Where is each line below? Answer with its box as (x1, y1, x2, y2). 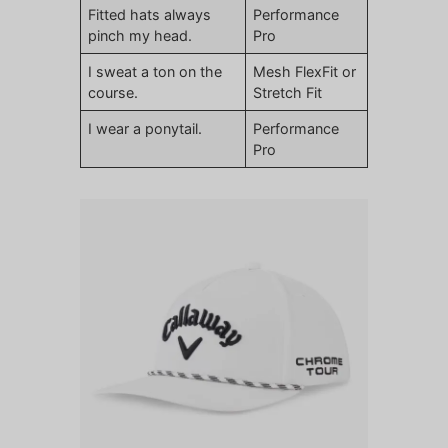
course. (88, 84, 139, 102)
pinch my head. (88, 27, 193, 45)
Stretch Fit (253, 84, 323, 102)
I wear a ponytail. (88, 120, 203, 138)
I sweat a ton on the (88, 63, 223, 81)
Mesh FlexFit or (253, 63, 357, 81)
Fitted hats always (88, 6, 212, 24)
